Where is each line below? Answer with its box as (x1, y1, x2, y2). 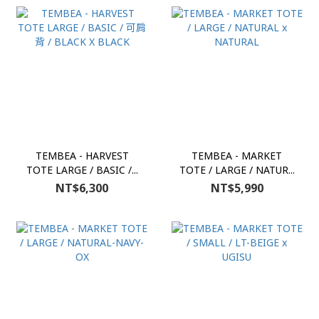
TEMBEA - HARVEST (35, 148, 129, 162)
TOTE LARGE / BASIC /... (26, 162, 138, 177)
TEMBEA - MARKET (192, 148, 283, 162)
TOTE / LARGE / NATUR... (179, 162, 295, 177)
